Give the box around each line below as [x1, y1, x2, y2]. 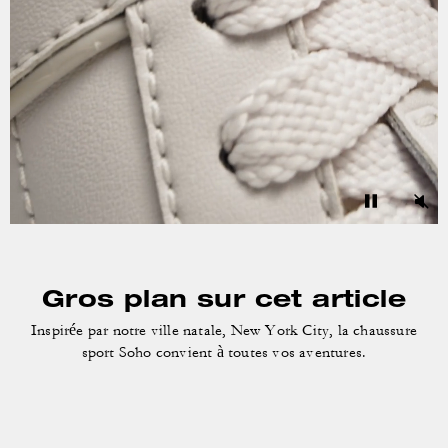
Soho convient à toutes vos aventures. [118, 343, 367, 362]
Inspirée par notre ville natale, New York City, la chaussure [30, 321, 417, 340]
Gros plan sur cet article [42, 283, 406, 312]
